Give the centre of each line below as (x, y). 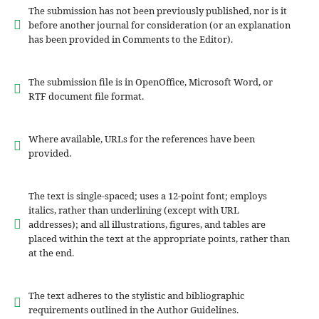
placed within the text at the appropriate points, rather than (159, 239)
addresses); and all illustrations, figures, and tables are (147, 225)
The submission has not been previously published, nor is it (157, 11)
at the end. (51, 253)
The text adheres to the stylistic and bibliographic (136, 296)
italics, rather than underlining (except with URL (134, 210)
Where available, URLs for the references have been (141, 139)
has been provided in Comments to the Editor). (130, 40)
